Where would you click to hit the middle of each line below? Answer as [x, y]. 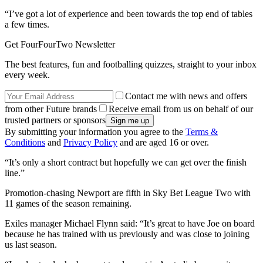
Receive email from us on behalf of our [181, 109]
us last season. [31, 244]
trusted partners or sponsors [55, 120]
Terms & [202, 131]
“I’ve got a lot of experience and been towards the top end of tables [129, 14]
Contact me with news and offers [186, 96]
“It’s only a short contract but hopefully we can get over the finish [126, 162]
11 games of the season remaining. [68, 203]
